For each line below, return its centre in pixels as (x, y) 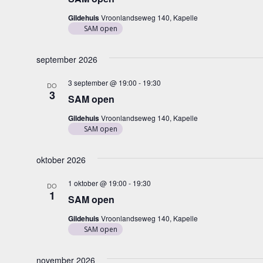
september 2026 (67, 59)
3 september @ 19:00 (102, 82)
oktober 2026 (61, 160)
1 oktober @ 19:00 (97, 183)
